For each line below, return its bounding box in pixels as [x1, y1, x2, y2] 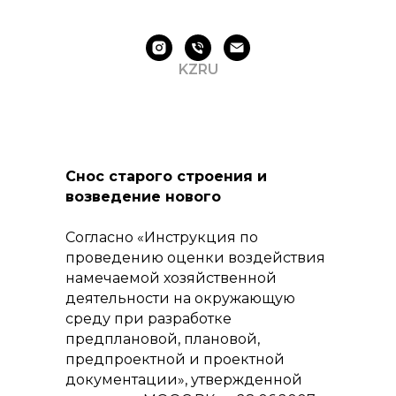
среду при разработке [65, 310, 232, 328]
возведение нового [65, 188, 221, 206]
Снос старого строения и [65, 168, 267, 186]
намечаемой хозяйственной [65, 270, 277, 287]
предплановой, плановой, [65, 331, 260, 348]
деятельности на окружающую [65, 290, 295, 308]
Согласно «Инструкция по [65, 229, 258, 247]
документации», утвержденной [65, 371, 302, 389]
